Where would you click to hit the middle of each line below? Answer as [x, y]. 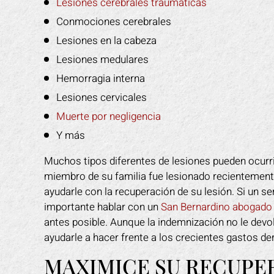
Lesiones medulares [102, 60]
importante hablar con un [102, 207]
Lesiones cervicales [102, 98]
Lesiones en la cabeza [106, 41]
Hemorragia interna [101, 79]
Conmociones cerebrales [114, 22]
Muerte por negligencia [109, 117]
